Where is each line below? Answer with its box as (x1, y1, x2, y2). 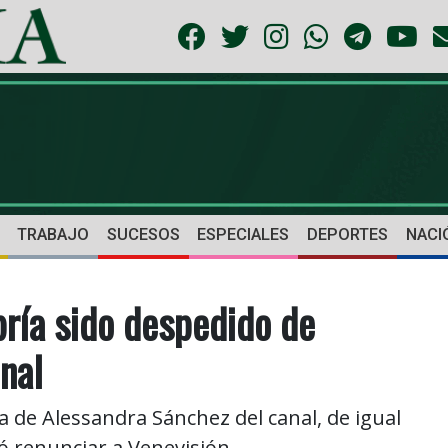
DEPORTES (307, 225, 389, 245)
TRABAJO (16, 225, 89, 245)
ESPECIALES (197, 225, 290, 245)
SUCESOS (106, 225, 180, 245)
